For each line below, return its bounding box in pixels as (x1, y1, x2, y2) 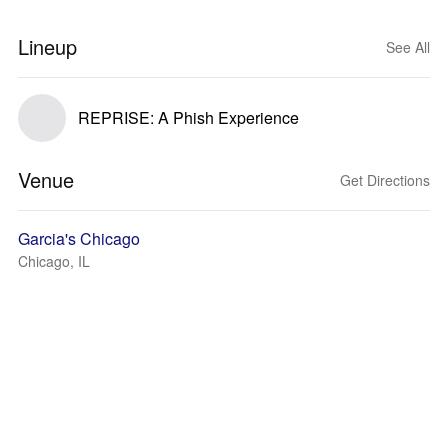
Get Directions (340, 170, 430, 190)
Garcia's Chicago (18, 227, 140, 250)
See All (386, 37, 430, 57)
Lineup (18, 32, 77, 61)
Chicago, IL (18, 251, 90, 271)
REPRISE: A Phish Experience (78, 106, 299, 129)
